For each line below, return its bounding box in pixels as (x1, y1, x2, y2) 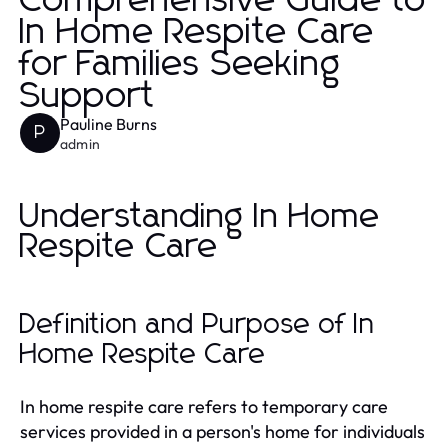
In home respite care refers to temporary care (20, 394, 388, 418)
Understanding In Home (20, 199, 381, 234)
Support (20, 78, 156, 115)
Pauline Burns (60, 113, 157, 134)
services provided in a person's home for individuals (20, 419, 425, 443)
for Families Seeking (20, 46, 341, 83)
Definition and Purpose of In (20, 310, 375, 339)
